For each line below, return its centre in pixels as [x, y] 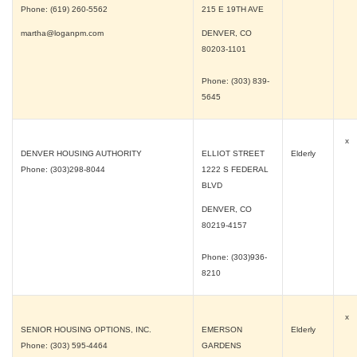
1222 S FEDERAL [235, 169]
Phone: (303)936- [234, 257]
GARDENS [222, 345]
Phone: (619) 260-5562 [64, 9]
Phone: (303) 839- [235, 81]
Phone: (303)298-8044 [63, 169]
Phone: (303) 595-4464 [64, 345]
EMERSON [222, 330]
